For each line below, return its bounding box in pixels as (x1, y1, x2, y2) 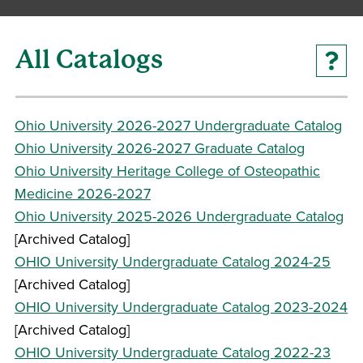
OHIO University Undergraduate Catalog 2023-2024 (15, 297, 348, 317)
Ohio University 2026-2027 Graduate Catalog (15, 138, 305, 158)
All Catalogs (15, 45, 163, 75)
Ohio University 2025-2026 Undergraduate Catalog (15, 206, 344, 226)
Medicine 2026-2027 (15, 183, 151, 203)
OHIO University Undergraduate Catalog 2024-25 (15, 251, 331, 271)
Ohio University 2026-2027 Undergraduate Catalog (15, 115, 342, 135)
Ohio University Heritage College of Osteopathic (15, 160, 320, 181)
